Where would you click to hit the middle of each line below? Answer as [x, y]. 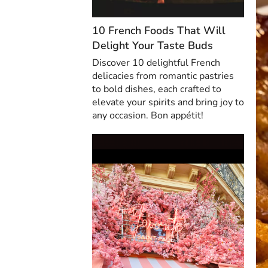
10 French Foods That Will [159, 30]
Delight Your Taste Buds [153, 45]
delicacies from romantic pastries [163, 76]
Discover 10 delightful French [156, 63]
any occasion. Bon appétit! [148, 115]
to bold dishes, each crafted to [157, 89]
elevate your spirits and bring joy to [168, 102]
